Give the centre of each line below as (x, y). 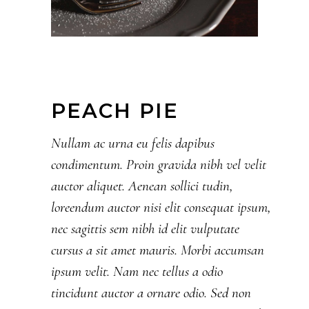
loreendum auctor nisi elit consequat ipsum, (161, 208)
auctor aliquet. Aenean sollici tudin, (142, 186)
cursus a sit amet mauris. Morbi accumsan (158, 250)
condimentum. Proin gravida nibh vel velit (159, 165)
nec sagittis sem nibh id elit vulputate (145, 229)
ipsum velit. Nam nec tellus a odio (137, 272)
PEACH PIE (114, 111)
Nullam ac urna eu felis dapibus (133, 143)
